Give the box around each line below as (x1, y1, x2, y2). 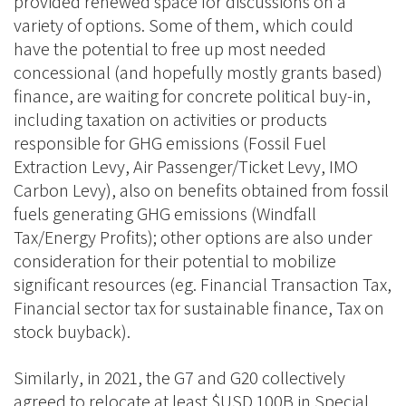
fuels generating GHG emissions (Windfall (14, 202, 316, 226)
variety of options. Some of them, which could (14, 14, 353, 37)
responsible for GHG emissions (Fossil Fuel (14, 131, 326, 155)
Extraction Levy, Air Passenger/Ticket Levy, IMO (14, 155, 358, 179)
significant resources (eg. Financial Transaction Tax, (14, 273, 391, 296)
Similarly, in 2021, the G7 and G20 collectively (14, 366, 345, 390)
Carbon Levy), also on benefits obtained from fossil (14, 179, 389, 202)
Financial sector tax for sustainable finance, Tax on (14, 296, 384, 320)
